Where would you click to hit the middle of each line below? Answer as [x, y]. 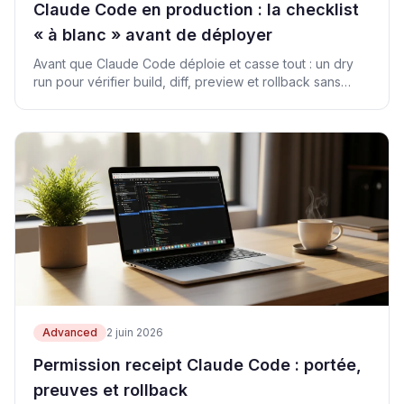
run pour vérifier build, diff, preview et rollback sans [187, 82]
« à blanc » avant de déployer [153, 35]
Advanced [70, 332]
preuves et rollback [110, 390]
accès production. [87, 100]
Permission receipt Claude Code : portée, [197, 365]
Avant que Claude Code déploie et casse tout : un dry [193, 64]
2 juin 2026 [135, 332]
